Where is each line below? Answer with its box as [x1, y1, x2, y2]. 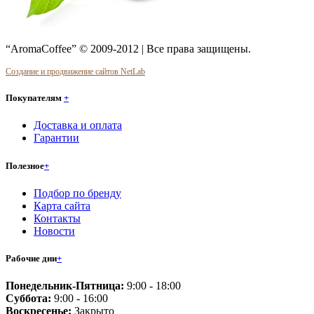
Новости [34, 224, 75, 237]
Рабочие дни [6, 252, 57, 264]
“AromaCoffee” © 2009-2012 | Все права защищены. [6, 43, 251, 55]
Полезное [6, 160, 44, 171]
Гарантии [34, 132, 79, 144]
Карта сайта [34, 199, 90, 212]
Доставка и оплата [34, 119, 122, 132]
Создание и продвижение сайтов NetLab [6, 67, 145, 77]
